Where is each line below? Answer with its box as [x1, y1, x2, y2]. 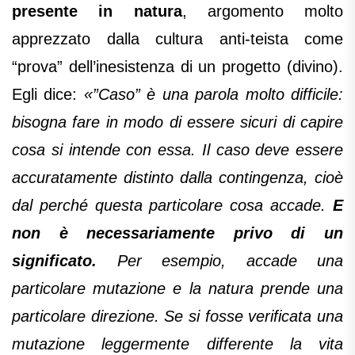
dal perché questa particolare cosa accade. [12, 197, 333, 215]
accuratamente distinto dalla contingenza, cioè [12, 169, 343, 187]
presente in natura [12, 2, 182, 21]
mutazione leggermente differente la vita [12, 335, 343, 353]
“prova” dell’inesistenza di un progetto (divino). [12, 58, 343, 76]
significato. [12, 252, 97, 270]
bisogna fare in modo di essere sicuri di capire [12, 113, 343, 132]
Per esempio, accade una [97, 252, 343, 270]
